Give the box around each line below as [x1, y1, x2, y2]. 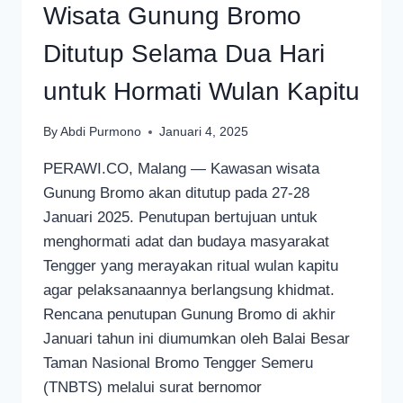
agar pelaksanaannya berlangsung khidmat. [43, 282, 335, 300]
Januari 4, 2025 [159, 125, 249, 139]
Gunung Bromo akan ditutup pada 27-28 [43, 184, 309, 202]
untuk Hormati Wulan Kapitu [43, 76, 360, 105]
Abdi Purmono [60, 125, 142, 139]
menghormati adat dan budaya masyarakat [43, 233, 329, 251]
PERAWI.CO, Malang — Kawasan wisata [43, 160, 319, 178]
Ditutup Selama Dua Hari [43, 39, 325, 67]
